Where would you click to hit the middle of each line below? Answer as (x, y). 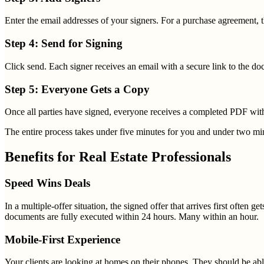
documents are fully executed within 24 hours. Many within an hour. (132, 216)
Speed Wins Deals (47, 183)
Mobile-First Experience (62, 239)
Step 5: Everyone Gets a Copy (77, 89)
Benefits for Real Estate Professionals (118, 157)
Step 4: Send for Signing (64, 44)
